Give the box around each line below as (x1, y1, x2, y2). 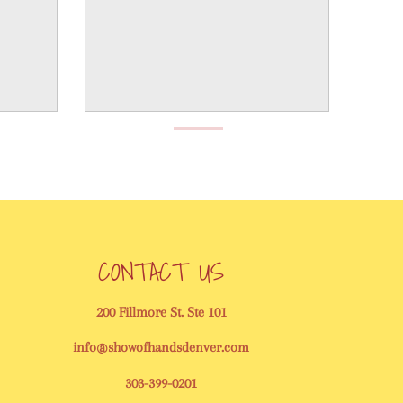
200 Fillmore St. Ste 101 (95, 303, 227, 320)
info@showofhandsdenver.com (73, 339, 250, 356)
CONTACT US (98, 250, 225, 291)
